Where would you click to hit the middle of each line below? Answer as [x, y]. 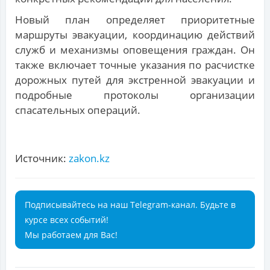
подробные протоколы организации [135, 95]
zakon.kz [89, 159]
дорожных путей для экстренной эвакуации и [135, 80]
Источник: [42, 159]
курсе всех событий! [67, 220]
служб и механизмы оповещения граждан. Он [135, 50]
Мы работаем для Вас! [71, 235]
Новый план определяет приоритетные [135, 20]
